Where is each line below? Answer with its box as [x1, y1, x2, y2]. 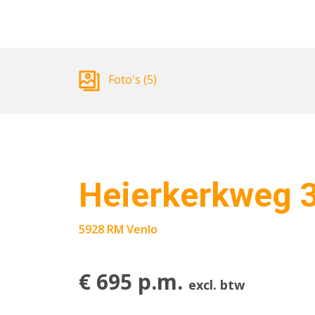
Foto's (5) [105, 72, 157, 88]
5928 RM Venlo [79, 221, 157, 237]
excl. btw [188, 276, 245, 293]
